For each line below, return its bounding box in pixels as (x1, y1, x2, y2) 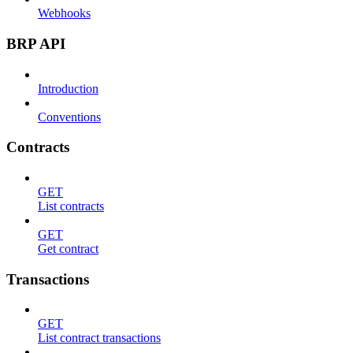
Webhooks (38, 6, 91, 20)
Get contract (38, 242, 98, 255)
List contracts (38, 199, 104, 213)
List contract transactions (38, 331, 161, 345)
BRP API (6, 35, 65, 52)
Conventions (38, 110, 101, 124)
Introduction (38, 81, 98, 95)
